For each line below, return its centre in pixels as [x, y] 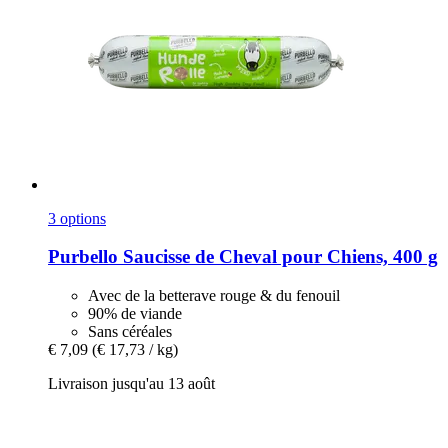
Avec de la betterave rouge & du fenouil [214, 296]
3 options [77, 218]
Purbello [83, 257]
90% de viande [135, 314]
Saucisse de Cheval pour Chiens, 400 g [278, 257]
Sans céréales [130, 332]
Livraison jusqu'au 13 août [131, 384]
